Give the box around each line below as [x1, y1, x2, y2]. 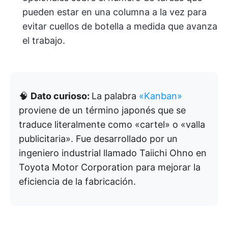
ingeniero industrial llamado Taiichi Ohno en [19, 147, 207, 158]
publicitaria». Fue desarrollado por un [19, 133, 178, 144]
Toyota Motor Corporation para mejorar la [19, 161, 201, 173]
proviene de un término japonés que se [19, 104, 186, 116]
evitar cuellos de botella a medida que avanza [22, 20, 217, 32]
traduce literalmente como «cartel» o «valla [19, 119, 205, 130]
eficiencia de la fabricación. [19, 176, 136, 187]
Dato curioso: [31, 90, 92, 101]
